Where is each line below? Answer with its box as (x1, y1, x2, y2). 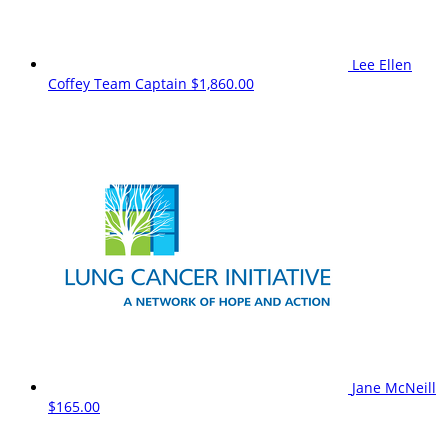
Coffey (48, 73, 94, 93)
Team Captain (94, 73, 187, 93)
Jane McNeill (352, 377, 436, 397)
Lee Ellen (352, 54, 412, 74)
